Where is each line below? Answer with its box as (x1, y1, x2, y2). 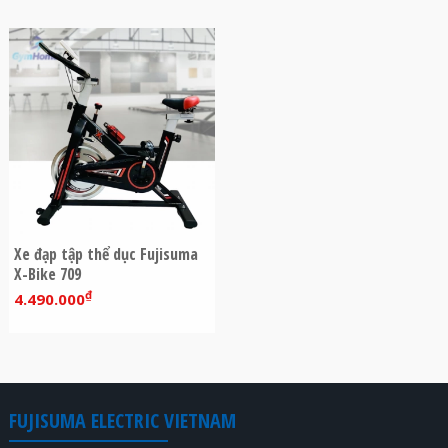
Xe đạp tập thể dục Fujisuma (13, 242, 198, 265)
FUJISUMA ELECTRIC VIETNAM (8, 406, 236, 434)
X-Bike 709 (13, 262, 81, 285)
